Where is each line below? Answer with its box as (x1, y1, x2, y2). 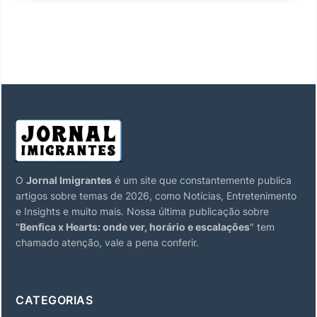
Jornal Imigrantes (26, 173, 112, 186)
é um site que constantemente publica (112, 173, 292, 186)
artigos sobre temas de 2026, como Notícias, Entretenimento (16, 189, 296, 202)
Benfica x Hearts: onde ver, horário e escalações (20, 220, 250, 233)
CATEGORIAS (16, 292, 93, 307)
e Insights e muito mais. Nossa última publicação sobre (16, 204, 269, 217)
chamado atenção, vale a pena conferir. (16, 236, 199, 248)
